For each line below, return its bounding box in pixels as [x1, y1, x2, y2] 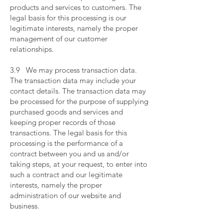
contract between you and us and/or [10, 149, 129, 158]
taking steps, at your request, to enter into [10, 159, 147, 169]
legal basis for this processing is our [10, 13, 126, 22]
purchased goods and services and [10, 107, 123, 116]
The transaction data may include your [10, 76, 136, 85]
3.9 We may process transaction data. [10, 65, 137, 75]
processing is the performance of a [10, 138, 123, 148]
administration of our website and [10, 191, 121, 200]
